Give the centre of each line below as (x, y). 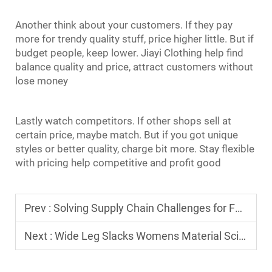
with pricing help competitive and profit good (118, 162)
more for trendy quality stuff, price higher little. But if (134, 39)
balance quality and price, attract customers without (134, 66)
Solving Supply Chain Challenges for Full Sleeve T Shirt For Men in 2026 (144, 208)
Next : (39, 236)
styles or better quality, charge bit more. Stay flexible (135, 148)
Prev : (39, 208)
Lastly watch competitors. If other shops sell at (123, 121)
